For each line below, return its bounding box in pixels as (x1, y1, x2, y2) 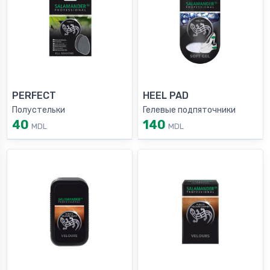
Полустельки (12, 105, 65, 116)
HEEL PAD (143, 90, 189, 102)
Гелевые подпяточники (143, 105, 236, 116)
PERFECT (12, 90, 56, 102)
